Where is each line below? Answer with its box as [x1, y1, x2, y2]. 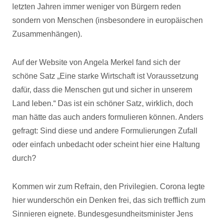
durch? [12, 154, 36, 162]
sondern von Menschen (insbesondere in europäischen [12, 16, 203, 24]
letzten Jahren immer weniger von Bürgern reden [12, 2, 181, 11]
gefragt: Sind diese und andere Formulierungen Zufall [12, 127, 197, 135]
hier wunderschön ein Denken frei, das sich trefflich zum [12, 196, 205, 204]
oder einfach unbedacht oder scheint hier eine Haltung [12, 140, 200, 149]
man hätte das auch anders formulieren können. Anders [12, 113, 203, 121]
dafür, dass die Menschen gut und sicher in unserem [12, 86, 192, 94]
